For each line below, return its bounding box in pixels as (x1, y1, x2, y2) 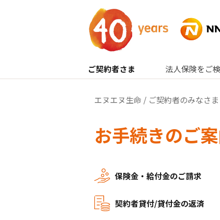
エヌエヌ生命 (94, 94, 141, 106)
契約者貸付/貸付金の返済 (115, 197, 204, 209)
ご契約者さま (87, 63, 135, 75)
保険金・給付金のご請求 (115, 170, 201, 182)
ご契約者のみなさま (148, 94, 219, 106)
